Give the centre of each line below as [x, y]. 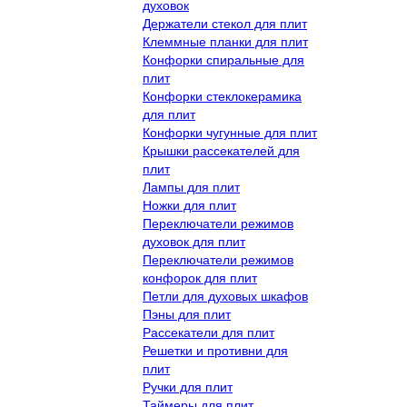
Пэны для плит [187, 314]
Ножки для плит [189, 205]
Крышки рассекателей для [221, 151]
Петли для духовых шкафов [225, 296]
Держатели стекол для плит [225, 24]
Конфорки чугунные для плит [230, 133]
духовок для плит [194, 242]
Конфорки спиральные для [223, 60]
